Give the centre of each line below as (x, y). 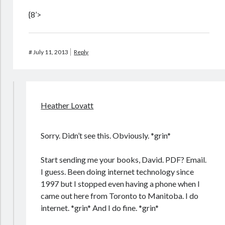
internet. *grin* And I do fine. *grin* (100, 208)
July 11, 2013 (51, 52)
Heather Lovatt (67, 105)
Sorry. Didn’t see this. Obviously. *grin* (106, 135)
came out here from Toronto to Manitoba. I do (120, 196)
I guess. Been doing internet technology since (118, 172)
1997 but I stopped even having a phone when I (121, 184)
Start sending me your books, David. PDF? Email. (124, 159)
